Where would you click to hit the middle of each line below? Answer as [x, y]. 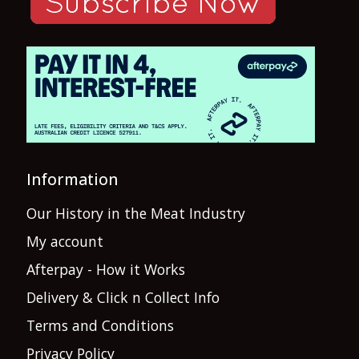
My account [65, 241]
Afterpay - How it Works [106, 269]
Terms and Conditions [100, 325]
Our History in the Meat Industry [136, 213]
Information [72, 179]
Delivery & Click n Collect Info [123, 297]
